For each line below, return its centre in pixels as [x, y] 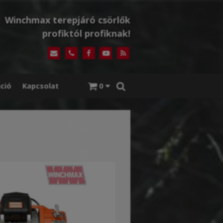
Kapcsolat [40, 86]
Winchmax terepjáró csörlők [68, 20]
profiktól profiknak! [86, 33]
